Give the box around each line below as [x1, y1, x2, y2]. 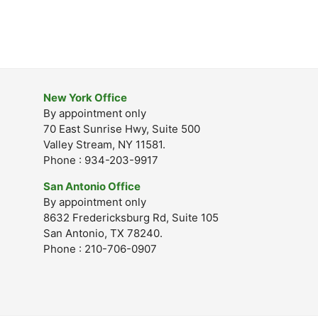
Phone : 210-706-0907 [43, 242, 157, 256]
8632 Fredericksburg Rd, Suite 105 [43, 211, 219, 224]
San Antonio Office [43, 180, 141, 193]
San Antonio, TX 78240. [43, 226, 163, 240]
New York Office [43, 91, 127, 104]
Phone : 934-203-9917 [43, 153, 158, 167]
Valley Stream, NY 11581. [43, 138, 165, 151]
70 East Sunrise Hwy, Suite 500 [43, 122, 200, 136]
